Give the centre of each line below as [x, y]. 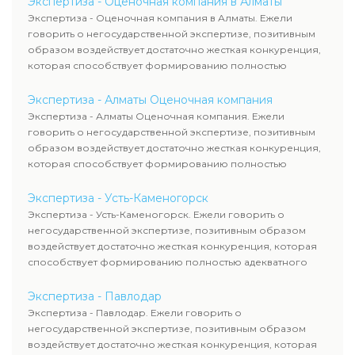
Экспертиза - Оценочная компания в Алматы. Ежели [160, 18]
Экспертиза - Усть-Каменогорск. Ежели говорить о [156, 214]
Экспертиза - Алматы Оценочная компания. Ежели [156, 116]
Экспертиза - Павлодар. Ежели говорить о [135, 313]
